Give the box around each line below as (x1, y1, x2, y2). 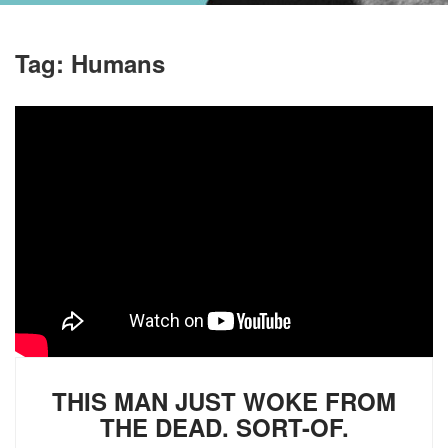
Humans (71, 46, 165, 80)
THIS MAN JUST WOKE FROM (52, 383, 396, 418)
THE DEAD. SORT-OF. (99, 409, 349, 444)
